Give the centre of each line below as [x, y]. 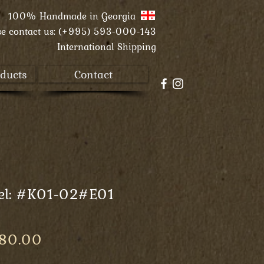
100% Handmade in [55, 16]
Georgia [129, 16]
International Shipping [107, 47]
